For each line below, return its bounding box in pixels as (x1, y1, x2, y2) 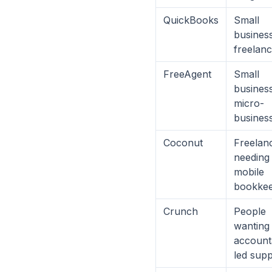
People (234, 205, 266, 217)
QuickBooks (163, 14, 219, 26)
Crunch (163, 205, 198, 217)
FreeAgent (163, 68, 211, 80)
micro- (234, 97, 264, 109)
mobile (234, 166, 264, 178)
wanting (234, 220, 270, 232)
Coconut (163, 137, 203, 149)
